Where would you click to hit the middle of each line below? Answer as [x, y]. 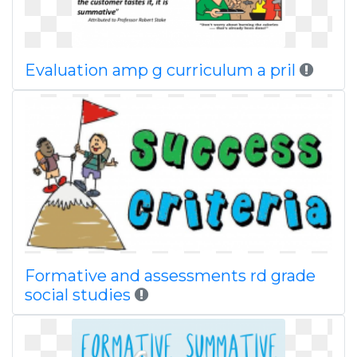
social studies [78, 295]
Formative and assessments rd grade [170, 276]
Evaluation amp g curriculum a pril [162, 70]
